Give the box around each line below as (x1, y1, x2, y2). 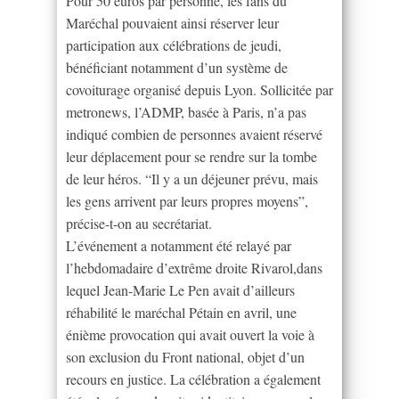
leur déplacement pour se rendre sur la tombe (66, 146, 317, 166)
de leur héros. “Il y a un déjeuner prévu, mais (66, 168, 318, 188)
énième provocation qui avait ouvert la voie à (66, 324, 314, 344)
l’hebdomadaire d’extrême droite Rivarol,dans (66, 257, 322, 277)
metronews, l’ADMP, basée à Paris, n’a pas (66, 102, 306, 121)
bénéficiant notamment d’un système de (66, 57, 288, 77)
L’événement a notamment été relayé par (66, 235, 291, 255)
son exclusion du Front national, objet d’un (66, 346, 305, 366)
